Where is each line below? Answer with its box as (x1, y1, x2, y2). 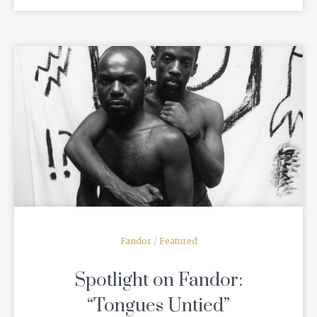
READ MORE (135, 121, 182, 132)
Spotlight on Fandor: (74, 269, 243, 293)
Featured (158, 236, 197, 247)
